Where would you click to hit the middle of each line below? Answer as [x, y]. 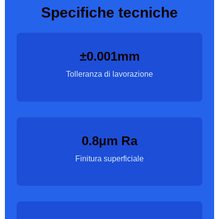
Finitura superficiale [109, 158]
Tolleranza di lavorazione [109, 74]
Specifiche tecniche [109, 12]
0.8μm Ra [109, 141]
